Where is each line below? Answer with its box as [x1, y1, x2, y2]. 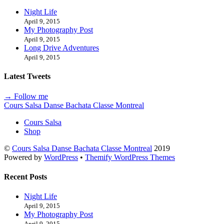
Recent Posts [4, 172, 47, 181]
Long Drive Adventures [24, 43, 99, 52]
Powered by [4, 152, 44, 161]
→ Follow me [4, 91, 48, 100]
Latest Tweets [4, 72, 50, 81]
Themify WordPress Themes [85, 152, 175, 161]
